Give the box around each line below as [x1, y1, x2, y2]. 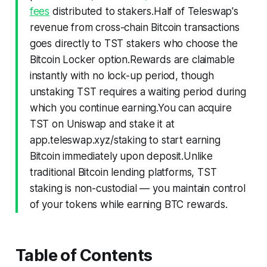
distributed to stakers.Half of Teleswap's [49, 5, 238, 17]
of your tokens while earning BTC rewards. [29, 198, 228, 210]
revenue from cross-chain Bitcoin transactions [29, 21, 240, 33]
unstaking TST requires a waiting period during [29, 85, 246, 98]
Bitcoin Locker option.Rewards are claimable [29, 53, 235, 66]
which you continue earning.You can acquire [29, 101, 232, 114]
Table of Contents [15, 245, 153, 265]
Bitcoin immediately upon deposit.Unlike [29, 150, 213, 162]
